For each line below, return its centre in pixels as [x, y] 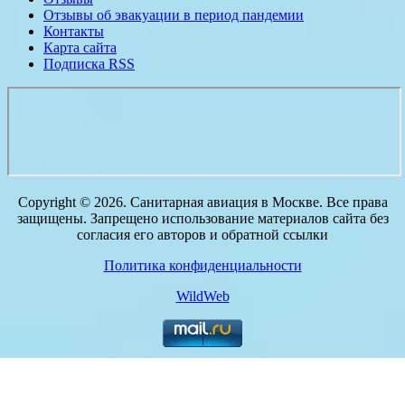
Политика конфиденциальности [202, 266]
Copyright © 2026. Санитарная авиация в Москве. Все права [202, 202]
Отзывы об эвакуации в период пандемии [174, 15]
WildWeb [202, 297]
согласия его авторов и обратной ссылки [202, 235]
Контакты [74, 32]
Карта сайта [80, 48]
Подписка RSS [89, 64]
